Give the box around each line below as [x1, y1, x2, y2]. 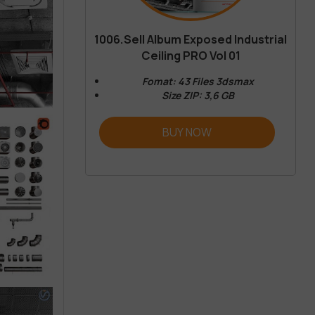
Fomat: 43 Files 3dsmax [141, 75, 254, 89]
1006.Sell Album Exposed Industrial [94, 32, 287, 48]
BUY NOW [162, 124, 212, 141]
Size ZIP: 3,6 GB [161, 89, 234, 103]
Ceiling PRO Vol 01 [141, 48, 240, 64]
